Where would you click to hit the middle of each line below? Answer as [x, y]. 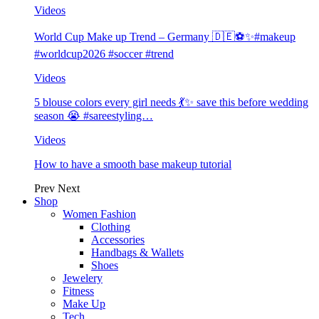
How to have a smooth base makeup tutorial [133, 164]
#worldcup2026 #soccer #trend [104, 54]
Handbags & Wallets [137, 252]
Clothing [111, 227]
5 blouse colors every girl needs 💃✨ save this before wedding [171, 102]
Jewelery [83, 278]
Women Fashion [99, 214]
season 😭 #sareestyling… [94, 116]
